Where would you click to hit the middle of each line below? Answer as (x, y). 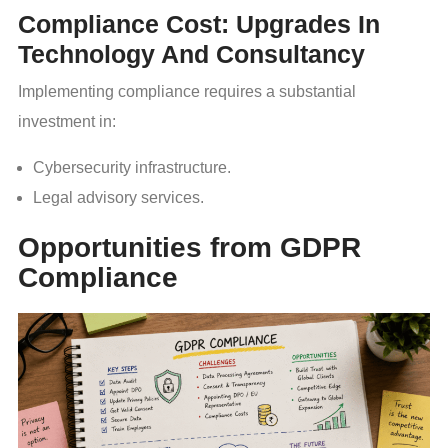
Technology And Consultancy (191, 54)
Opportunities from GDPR (189, 248)
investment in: (67, 122)
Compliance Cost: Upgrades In (199, 24)
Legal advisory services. (118, 198)
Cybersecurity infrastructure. (132, 168)
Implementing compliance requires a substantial (187, 92)
